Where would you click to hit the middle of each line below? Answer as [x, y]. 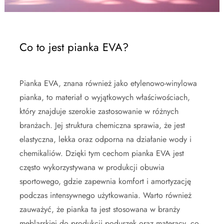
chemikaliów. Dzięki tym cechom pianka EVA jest [102, 153]
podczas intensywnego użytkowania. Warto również [105, 195]
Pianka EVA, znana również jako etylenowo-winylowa [108, 83]
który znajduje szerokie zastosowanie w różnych [99, 111]
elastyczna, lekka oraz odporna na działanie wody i [105, 139]
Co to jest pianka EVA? [74, 47]
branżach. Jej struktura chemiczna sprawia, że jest [102, 125]
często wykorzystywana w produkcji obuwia [92, 167]
